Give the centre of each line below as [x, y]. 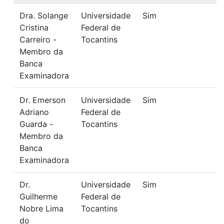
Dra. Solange [44, 15]
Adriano [34, 112]
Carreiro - [38, 39]
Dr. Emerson [42, 100]
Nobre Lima [41, 208]
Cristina [34, 27]
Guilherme [38, 196]
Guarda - [36, 124]
